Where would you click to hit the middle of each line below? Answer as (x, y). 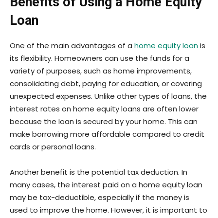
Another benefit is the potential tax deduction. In (99, 172)
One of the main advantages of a (72, 46)
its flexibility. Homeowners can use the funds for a (100, 58)
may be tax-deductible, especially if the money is (100, 198)
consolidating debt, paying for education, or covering (106, 84)
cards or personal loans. (53, 147)
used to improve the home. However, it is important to (109, 210)
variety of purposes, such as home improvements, (101, 71)
